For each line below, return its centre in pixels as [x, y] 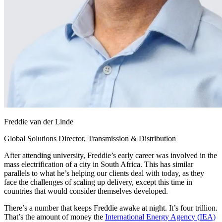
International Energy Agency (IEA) [160, 217]
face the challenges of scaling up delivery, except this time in [98, 182]
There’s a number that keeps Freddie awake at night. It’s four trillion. [111, 208]
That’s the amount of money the [55, 217]
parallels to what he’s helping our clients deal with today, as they [104, 173]
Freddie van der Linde [39, 122]
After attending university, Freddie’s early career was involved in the [111, 155]
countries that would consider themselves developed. [86, 191]
